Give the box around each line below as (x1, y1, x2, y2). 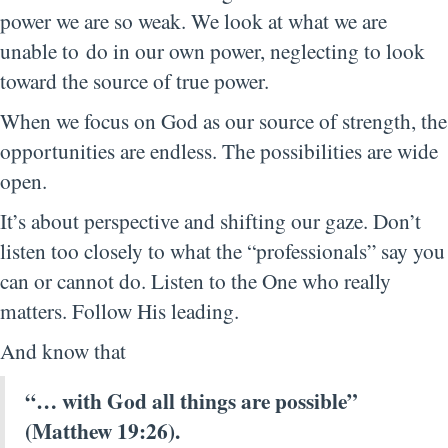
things (180, 385, 241, 417)
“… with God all (25, 385, 180, 417)
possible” (275, 385, 358, 417)
